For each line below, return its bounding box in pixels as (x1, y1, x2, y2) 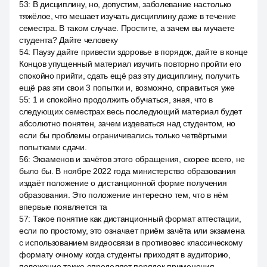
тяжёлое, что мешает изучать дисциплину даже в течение (19, 11, 237, 21)
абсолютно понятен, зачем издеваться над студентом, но (19, 119, 236, 128)
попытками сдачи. (19, 142, 87, 152)
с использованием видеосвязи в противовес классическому (19, 238, 243, 247)
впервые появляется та (19, 202, 108, 212)
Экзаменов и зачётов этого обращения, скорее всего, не (32, 154, 246, 164)
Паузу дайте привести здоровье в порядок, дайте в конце (32, 47, 248, 57)
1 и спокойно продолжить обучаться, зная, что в (32, 95, 213, 104)
